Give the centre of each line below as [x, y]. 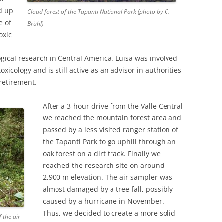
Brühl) [35, 24]
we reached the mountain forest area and [112, 118]
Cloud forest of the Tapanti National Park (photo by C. [98, 12]
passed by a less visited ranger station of [111, 130]
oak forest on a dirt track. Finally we [102, 154]
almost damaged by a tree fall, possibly [108, 189]
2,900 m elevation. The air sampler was [108, 177]
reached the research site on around [104, 166]
